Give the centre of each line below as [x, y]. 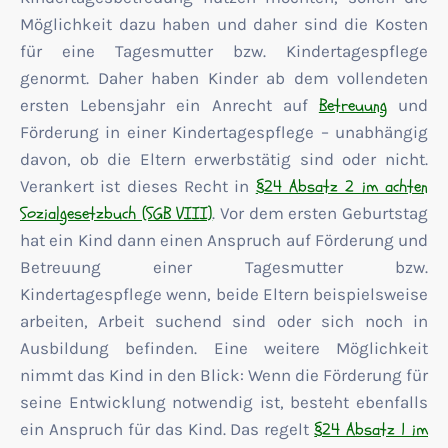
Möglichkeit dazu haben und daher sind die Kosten [224, 24]
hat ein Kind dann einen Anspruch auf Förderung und [224, 240]
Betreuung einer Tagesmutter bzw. [224, 267]
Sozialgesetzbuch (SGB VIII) [116, 213]
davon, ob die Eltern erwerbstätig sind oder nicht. [224, 159]
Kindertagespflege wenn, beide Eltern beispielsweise [224, 294]
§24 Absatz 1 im [371, 429]
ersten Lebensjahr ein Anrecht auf [169, 105]
